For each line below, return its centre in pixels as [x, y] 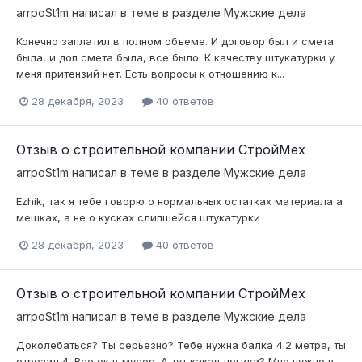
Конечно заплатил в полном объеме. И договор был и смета [175, 41]
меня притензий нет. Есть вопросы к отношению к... [150, 73]
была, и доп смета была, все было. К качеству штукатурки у [175, 57]
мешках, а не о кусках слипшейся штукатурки [138, 217]
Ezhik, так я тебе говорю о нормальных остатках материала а [179, 201]
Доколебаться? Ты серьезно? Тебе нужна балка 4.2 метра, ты [181, 345]
